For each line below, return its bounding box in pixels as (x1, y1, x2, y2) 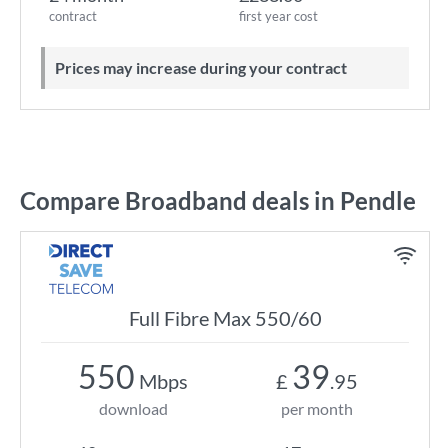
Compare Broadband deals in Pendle (20, 186, 416, 215)
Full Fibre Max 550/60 (128, 306, 322, 330)
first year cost (239, 8, 318, 24)
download (98, 399, 168, 418)
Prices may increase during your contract (65, 58, 347, 77)
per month (281, 399, 353, 418)
